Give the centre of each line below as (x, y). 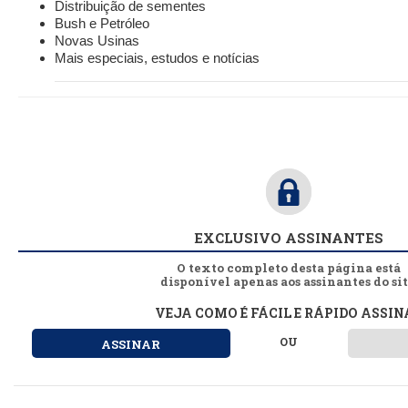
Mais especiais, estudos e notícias (157, 58)
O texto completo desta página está (289, 268)
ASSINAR (131, 345)
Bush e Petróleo (102, 24)
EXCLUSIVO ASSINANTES (289, 238)
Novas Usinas (97, 41)
